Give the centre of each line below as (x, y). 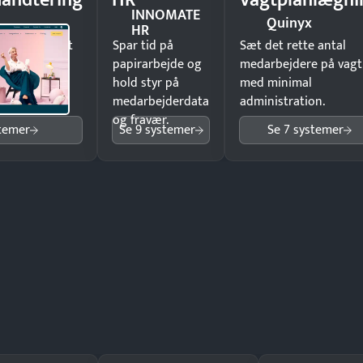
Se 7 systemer (305, 130)
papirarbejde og (157, 64)
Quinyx (290, 23)
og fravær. (141, 120)
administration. (282, 102)
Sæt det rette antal (293, 46)
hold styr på (146, 83)
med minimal (276, 83)
